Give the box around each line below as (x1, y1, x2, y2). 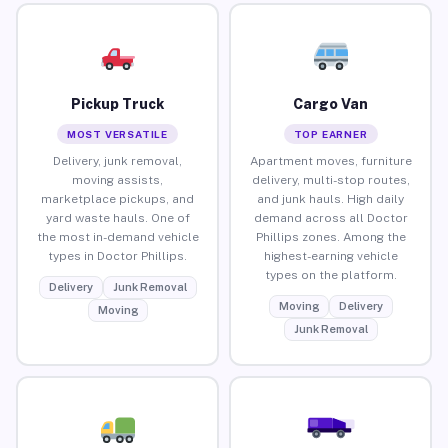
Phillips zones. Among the (255, 229, 406, 244)
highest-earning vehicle (263, 248, 398, 263)
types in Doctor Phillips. (48, 248, 187, 263)
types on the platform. (264, 267, 397, 282)
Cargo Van (293, 95, 368, 112)
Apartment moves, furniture (249, 153, 412, 168)
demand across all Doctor (253, 210, 408, 225)
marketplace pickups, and (41, 191, 194, 206)
